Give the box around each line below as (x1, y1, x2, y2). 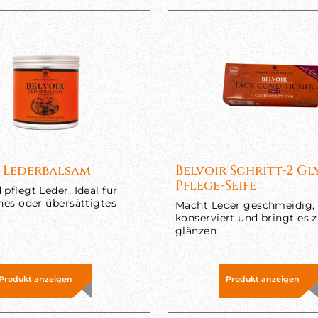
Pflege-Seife (175, 177, 256, 194)
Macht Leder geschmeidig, (175, 199, 315, 212)
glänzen (175, 224, 217, 237)
